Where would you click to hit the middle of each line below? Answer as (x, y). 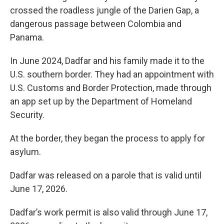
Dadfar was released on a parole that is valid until (106, 175)
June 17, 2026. (39, 189)
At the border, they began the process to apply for (107, 138)
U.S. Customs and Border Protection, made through (111, 88)
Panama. (27, 37)
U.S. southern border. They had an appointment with (112, 74)
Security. (27, 115)
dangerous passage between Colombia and (96, 24)
